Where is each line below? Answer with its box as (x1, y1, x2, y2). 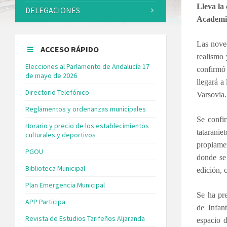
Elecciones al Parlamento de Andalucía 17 (25, 61, 149, 71)
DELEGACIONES (25, 5, 80, 15)
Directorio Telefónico (25, 87, 89, 97)
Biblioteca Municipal (25, 163, 85, 173)
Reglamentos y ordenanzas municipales (25, 104, 146, 113)
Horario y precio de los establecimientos (25, 121, 149, 130)
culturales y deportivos (25, 130, 96, 139)
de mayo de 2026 (25, 70, 77, 80)
